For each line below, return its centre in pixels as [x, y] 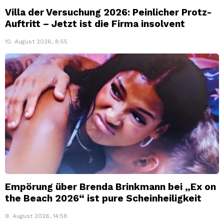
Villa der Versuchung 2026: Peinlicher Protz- [108, 12]
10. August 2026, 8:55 [36, 42]
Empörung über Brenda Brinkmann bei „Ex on [110, 187]
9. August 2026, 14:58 [36, 216]
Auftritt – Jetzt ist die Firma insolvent [95, 24]
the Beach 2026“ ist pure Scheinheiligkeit [103, 198]
